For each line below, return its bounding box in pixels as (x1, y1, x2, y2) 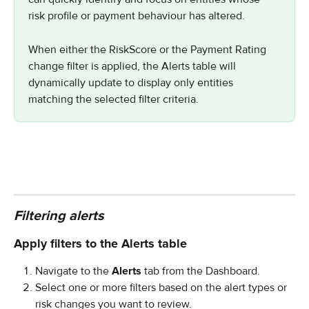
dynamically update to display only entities (28, 75, 236, 90)
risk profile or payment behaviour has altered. (28, 9, 245, 23)
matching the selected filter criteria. (28, 92, 199, 106)
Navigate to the (35, 263, 112, 278)
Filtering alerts (14, 207, 104, 224)
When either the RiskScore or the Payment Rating (28, 42, 269, 57)
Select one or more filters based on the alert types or (35, 281, 290, 295)
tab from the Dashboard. (141, 263, 260, 278)
